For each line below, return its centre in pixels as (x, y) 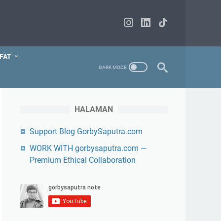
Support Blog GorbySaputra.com (86, 131)
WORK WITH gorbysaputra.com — (88, 148)
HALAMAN (94, 109)
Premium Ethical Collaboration (83, 160)
